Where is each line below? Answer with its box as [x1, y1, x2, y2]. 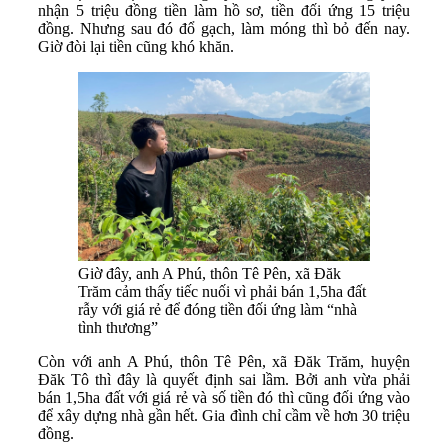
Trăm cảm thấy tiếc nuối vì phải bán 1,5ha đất [78, 282, 366, 300]
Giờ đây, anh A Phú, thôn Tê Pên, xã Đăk [78, 264, 341, 282]
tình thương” [78, 318, 158, 336]
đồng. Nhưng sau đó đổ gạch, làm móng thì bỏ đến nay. [38, 20, 410, 38]
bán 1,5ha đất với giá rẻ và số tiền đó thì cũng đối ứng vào [38, 388, 410, 406]
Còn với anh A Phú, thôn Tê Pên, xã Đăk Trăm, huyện [38, 352, 410, 370]
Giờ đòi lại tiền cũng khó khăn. [38, 38, 234, 56]
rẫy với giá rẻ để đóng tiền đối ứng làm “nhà [78, 300, 357, 318]
